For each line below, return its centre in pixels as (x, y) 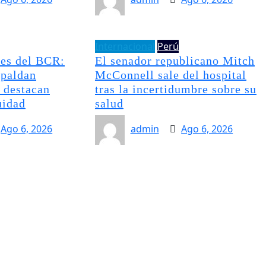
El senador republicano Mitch (175, 60)
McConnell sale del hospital (170, 75)
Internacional (125, 46)
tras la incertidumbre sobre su (175, 89)
